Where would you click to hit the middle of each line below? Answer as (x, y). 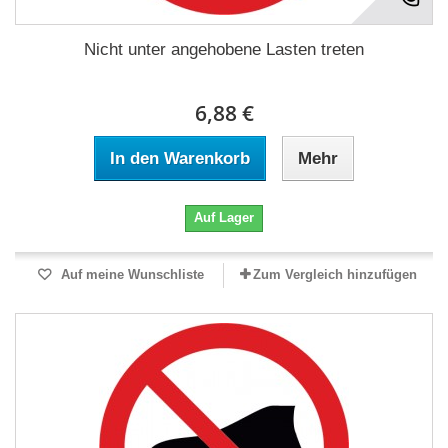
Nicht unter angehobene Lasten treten (224, 49)
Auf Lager (224, 217)
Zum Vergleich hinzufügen (335, 274)
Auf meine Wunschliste (130, 274)
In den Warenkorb (180, 158)
